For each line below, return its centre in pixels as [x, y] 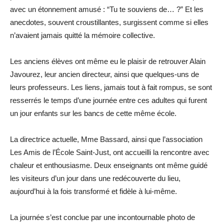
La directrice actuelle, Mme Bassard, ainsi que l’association [106, 139]
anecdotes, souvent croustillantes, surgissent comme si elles [109, 22]
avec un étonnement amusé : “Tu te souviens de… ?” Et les [107, 9]
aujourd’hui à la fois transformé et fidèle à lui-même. [93, 191]
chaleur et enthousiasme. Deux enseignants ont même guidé [109, 165]
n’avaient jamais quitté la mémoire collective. [82, 35]
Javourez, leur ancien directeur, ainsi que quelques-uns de [104, 74]
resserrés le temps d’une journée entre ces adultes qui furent [108, 100]
